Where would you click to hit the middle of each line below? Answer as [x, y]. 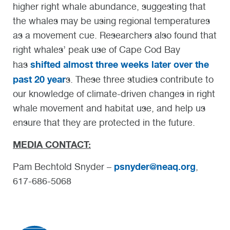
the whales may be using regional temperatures [111, 21]
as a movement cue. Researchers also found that [115, 35]
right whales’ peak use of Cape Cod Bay [97, 49]
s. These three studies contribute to [140, 79]
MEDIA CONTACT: [52, 144]
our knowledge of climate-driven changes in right [114, 93]
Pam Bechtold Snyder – [63, 167]
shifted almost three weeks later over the [120, 64]
